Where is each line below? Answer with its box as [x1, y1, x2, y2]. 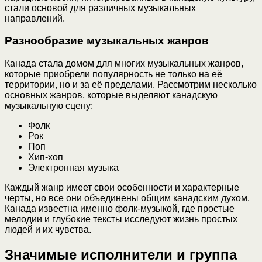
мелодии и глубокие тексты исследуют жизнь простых [5, 214, 237, 225]
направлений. [5, 13, 65, 23]
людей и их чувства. [5, 225, 91, 235]
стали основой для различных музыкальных [5, 2, 196, 13]
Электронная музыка [28, 163, 119, 173]
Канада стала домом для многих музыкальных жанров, [5, 58, 243, 69]
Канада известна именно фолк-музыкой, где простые [5, 204, 235, 214]
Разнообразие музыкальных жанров [5, 35, 209, 47]
